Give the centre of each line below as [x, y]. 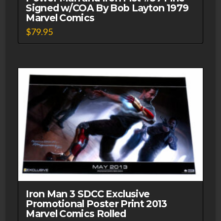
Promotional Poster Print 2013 [96, 204]
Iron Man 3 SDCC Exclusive [88, 194]
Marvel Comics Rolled [76, 214]
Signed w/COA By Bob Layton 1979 [107, 8]
